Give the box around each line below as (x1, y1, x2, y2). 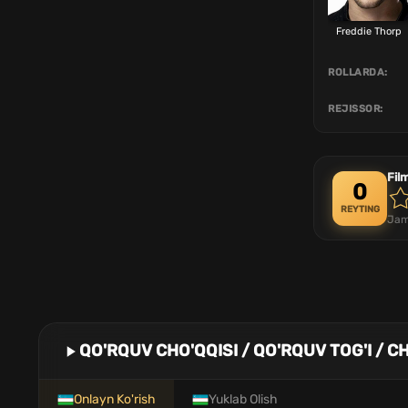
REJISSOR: (328, 103, 383, 115)
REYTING (340, 204, 380, 215)
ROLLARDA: (328, 66, 388, 78)
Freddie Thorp (336, 25, 402, 37)
